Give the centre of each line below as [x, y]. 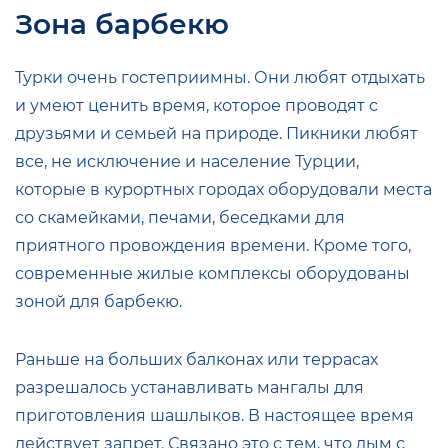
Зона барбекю [122, 23]
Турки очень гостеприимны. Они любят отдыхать [220, 77]
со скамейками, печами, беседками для [180, 217]
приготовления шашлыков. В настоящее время [214, 415]
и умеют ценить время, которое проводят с [196, 105]
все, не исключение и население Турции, [187, 161]
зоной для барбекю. [98, 301]
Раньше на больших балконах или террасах [196, 359]
